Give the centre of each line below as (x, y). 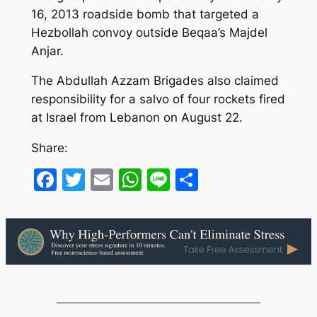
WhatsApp (197, 180)
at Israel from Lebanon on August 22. (137, 118)
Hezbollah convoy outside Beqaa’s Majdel (149, 32)
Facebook (109, 180)
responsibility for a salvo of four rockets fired (158, 99)
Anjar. (47, 51)
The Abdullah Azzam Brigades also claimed (155, 81)
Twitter (123, 180)
